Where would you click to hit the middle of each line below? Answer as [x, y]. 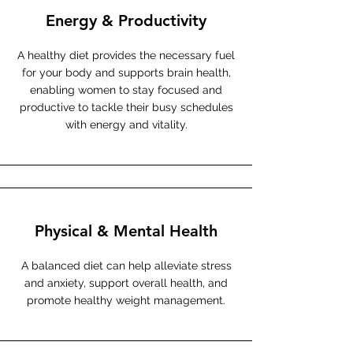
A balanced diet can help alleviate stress [126, 266]
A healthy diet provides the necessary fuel [126, 55]
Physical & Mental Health [126, 231]
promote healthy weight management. [126, 300]
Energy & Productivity [126, 20]
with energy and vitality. [126, 124]
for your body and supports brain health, [126, 72]
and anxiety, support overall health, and [126, 283]
